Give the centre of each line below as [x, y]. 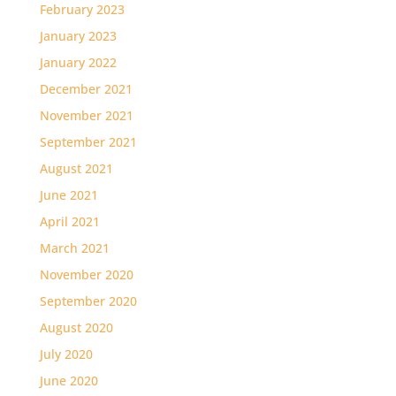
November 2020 [86, 274]
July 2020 [66, 354]
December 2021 [86, 89]
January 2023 [78, 36]
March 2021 [74, 248]
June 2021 [69, 195]
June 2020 [69, 381]
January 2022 [78, 62]
